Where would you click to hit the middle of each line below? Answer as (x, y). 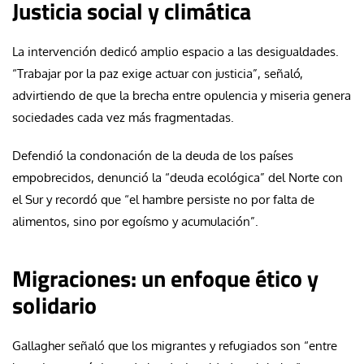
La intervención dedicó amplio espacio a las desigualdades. (175, 51)
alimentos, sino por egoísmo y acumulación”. (135, 221)
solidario (54, 305)
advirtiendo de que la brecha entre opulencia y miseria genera (182, 95)
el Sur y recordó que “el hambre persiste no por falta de (163, 199)
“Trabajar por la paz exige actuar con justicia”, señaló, (158, 73)
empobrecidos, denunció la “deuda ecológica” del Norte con (178, 177)
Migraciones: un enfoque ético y (165, 278)
